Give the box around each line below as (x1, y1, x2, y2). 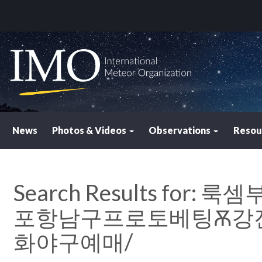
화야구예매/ (13, 228, 133, 256)
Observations (149, 124, 213, 136)
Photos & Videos (52, 124, 129, 136)
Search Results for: (13, 179, 201, 206)
